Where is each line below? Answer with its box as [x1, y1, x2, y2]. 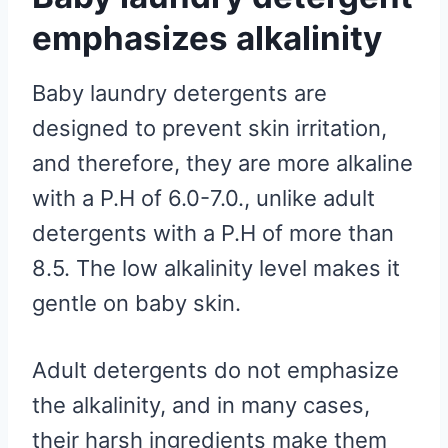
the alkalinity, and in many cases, [32, 391, 370, 418]
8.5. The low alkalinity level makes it [32, 254, 400, 281]
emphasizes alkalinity [32, 18, 382, 59]
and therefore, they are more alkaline [32, 149, 413, 176]
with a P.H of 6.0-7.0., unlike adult [32, 184, 375, 211]
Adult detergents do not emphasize [32, 356, 399, 383]
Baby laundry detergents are [32, 79, 327, 106]
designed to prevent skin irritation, [32, 114, 387, 141]
